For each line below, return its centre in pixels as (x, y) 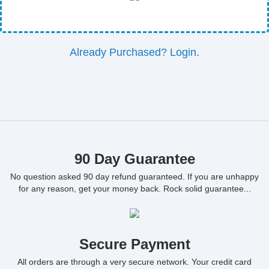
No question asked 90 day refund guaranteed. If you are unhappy (134, 177)
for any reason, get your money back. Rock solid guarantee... (134, 189)
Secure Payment (134, 244)
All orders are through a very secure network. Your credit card (134, 262)
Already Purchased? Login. (134, 52)
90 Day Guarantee (134, 159)
